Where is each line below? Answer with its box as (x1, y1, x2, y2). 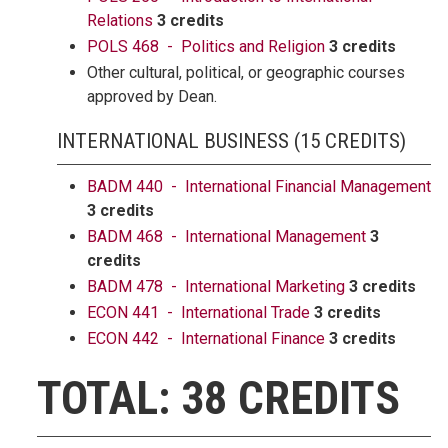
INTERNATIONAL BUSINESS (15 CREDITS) (57, 129, 406, 153)
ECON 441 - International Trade (87, 303, 310, 322)
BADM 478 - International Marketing (87, 277, 345, 296)
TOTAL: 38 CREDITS (37, 371, 400, 425)
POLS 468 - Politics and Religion (87, 37, 325, 56)
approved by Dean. (87, 87, 217, 106)
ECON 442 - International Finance (87, 329, 325, 348)
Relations (87, 11, 153, 30)
